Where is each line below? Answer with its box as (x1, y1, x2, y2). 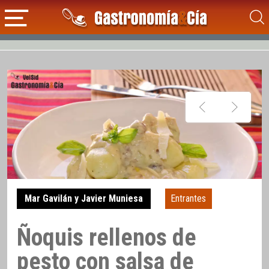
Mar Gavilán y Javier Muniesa (24, 193, 143, 205)
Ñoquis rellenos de (17, 223, 196, 252)
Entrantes (171, 193, 207, 205)
